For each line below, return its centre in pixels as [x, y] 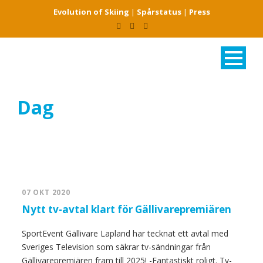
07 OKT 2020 [46, 192]
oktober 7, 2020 [53, 132]
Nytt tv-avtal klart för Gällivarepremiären [127, 209]
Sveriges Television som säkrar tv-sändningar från [116, 247]
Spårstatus [159, 12]
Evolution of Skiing [91, 12]
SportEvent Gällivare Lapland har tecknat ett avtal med [125, 233]
